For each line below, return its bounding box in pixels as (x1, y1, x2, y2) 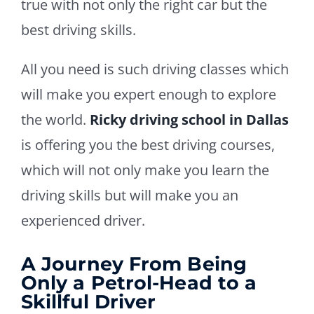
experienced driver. (20, 210, 145, 230)
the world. (20, 109, 90, 129)
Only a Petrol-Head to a (20, 271, 257, 294)
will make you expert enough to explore (20, 84, 276, 104)
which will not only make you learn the (20, 160, 269, 179)
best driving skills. (20, 20, 136, 39)
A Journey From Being (20, 252, 247, 275)
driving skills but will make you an (20, 185, 238, 205)
